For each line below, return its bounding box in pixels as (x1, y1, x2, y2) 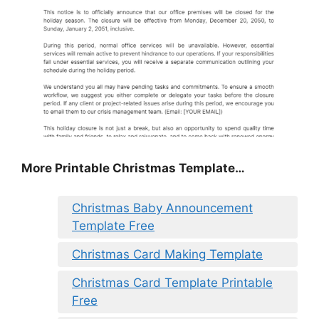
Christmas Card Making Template (72, 246, 263, 261)
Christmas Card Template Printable (72, 275, 273, 290)
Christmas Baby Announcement (72, 200, 253, 215)
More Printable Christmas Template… (21, 161, 245, 175)
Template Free (72, 218, 155, 233)
